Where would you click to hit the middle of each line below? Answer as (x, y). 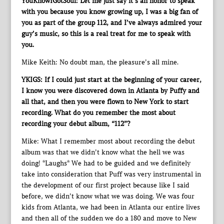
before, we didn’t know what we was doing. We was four (108, 196)
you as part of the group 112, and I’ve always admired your (111, 23)
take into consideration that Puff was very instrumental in (111, 174)
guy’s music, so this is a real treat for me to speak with (106, 34)
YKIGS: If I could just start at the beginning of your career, (111, 80)
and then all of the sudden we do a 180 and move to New (109, 218)
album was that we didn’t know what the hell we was (103, 152)
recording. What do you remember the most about (98, 113)
